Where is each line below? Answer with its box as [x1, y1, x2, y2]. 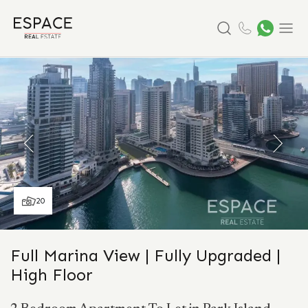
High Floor [10, 265, 93, 285]
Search [216, 42, 250, 56]
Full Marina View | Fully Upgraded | [10, 245, 280, 265]
